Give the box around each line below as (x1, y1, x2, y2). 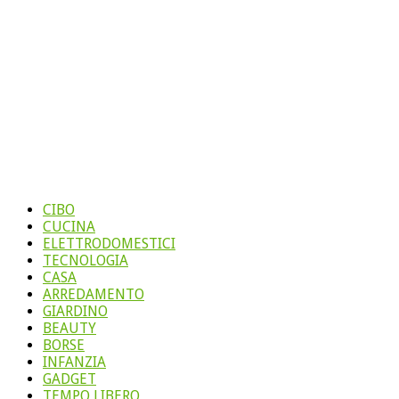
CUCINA (43, 217, 95, 235)
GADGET (43, 370, 96, 387)
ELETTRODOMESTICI (43, 234, 175, 252)
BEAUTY (43, 319, 96, 337)
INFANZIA (43, 353, 106, 370)
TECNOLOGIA (43, 251, 128, 269)
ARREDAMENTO (43, 285, 144, 303)
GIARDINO (43, 302, 108, 320)
